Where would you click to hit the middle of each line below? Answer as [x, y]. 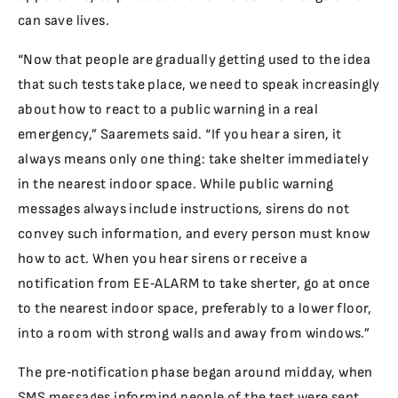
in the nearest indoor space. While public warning [176, 184]
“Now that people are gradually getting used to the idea [194, 60]
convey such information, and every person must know [194, 234]
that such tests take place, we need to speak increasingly [199, 85]
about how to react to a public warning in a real [168, 110]
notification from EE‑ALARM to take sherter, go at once [194, 284]
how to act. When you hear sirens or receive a [163, 259]
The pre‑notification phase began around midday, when [195, 373]
